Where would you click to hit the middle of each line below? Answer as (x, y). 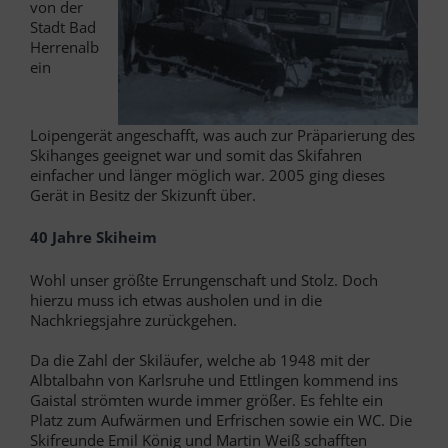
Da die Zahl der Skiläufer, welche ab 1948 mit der (200, 359)
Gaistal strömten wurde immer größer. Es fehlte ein (206, 399)
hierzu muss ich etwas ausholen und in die (176, 299)
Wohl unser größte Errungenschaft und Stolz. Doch (204, 279)
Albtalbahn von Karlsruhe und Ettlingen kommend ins (214, 379)
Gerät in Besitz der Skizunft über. (143, 194)
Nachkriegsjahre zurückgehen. (133, 319)
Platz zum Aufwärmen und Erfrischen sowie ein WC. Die (221, 419)
